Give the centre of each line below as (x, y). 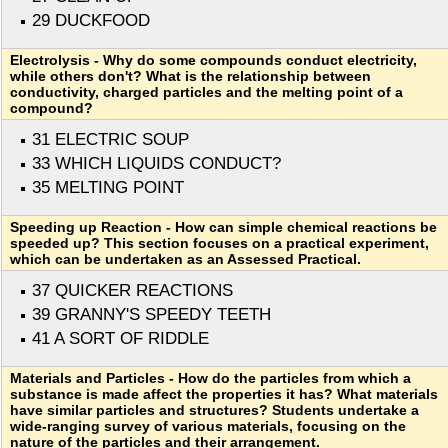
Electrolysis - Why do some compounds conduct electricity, (213, 60)
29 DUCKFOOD (91, 21)
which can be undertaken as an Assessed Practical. (185, 259)
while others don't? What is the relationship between (190, 76)
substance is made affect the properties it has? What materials (224, 394)
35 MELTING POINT (108, 188)
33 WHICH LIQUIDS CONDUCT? (156, 164)
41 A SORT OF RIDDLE (120, 339)
